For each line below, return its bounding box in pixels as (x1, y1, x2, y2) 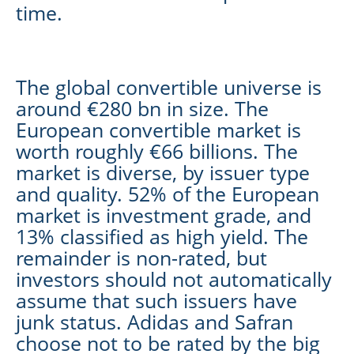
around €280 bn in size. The (16, 94, 269, 122)
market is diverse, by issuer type (16, 158, 310, 186)
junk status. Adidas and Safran (16, 307, 293, 335)
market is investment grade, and (16, 201, 311, 228)
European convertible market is (16, 115, 301, 143)
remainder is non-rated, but (16, 243, 267, 271)
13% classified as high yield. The (16, 222, 308, 250)
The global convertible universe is (16, 73, 322, 100)
